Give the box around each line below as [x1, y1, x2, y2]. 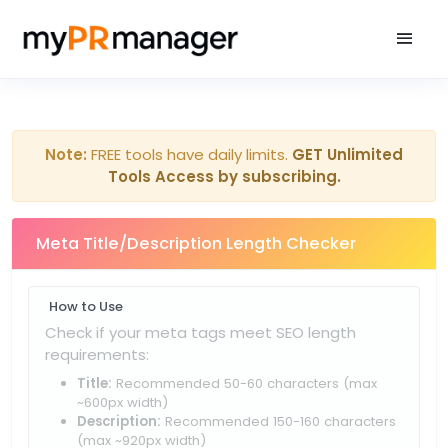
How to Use [49, 297, 123, 317]
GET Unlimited [292, 143, 403, 165]
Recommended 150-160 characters [161, 412, 396, 432]
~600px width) [77, 393, 168, 413]
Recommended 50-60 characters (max [112, 374, 377, 394]
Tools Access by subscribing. [107, 165, 341, 187]
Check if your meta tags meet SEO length [45, 322, 356, 344]
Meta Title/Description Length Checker [36, 231, 356, 255]
